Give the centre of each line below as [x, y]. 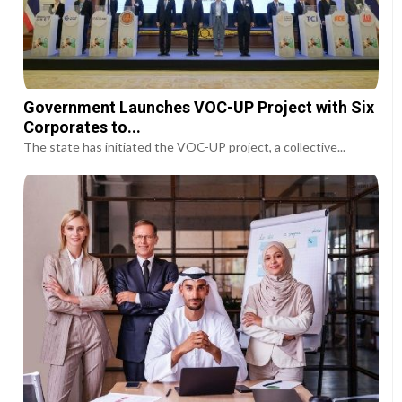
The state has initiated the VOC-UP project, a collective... [185, 147]
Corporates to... [83, 127]
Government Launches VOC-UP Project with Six [199, 108]
